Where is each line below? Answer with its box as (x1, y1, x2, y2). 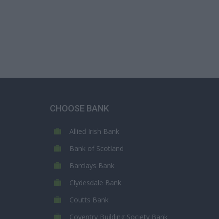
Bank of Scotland (69, 144, 124, 153)
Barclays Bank (69, 161, 114, 170)
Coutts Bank (69, 195, 109, 204)
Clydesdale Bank (69, 178, 121, 187)
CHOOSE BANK (50, 103, 109, 113)
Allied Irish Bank (69, 127, 119, 136)
